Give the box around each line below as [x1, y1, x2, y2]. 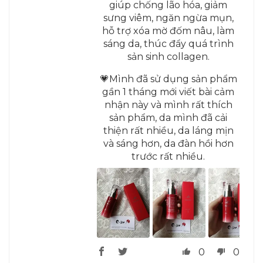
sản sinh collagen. [127, 50, 210, 62]
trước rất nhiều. [131, 150, 205, 162]
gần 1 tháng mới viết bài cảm [102, 86, 235, 97]
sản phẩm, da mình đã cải [109, 112, 228, 123]
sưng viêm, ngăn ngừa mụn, [103, 12, 234, 23]
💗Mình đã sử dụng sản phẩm [99, 73, 237, 85]
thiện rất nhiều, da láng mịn [103, 124, 234, 136]
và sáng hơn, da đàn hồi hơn [103, 137, 234, 149]
